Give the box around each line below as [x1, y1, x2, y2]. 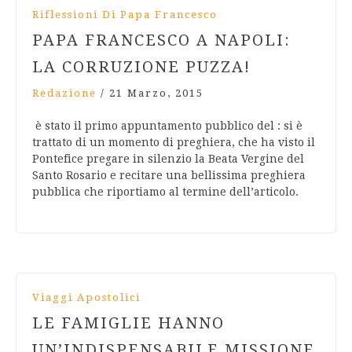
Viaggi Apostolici [32, 291, 141, 304]
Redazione [32, 87, 97, 100]
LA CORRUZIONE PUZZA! [32, 57, 251, 77]
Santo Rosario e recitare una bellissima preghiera [32, 169, 306, 182]
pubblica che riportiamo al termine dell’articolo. [32, 185, 299, 199]
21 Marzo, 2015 [109, 87, 203, 100]
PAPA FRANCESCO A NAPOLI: [32, 31, 291, 50]
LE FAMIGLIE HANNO [32, 313, 225, 333]
